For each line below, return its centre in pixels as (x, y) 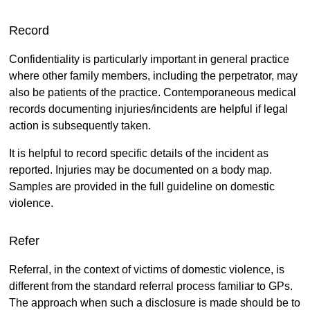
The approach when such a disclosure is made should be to (154, 302)
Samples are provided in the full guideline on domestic (142, 186)
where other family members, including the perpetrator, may (153, 75)
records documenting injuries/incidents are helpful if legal (148, 109)
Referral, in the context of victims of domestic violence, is (146, 269)
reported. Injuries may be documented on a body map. (140, 170)
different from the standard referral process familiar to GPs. (152, 286)
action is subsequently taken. (81, 125)
